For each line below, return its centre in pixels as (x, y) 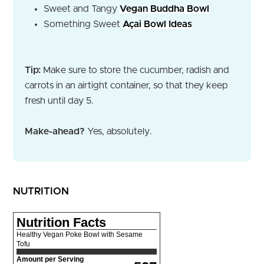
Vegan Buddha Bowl (164, 9)
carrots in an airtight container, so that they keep (126, 85)
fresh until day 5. (59, 100)
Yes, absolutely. (118, 131)
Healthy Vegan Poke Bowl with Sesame (80, 235)
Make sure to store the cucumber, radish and (135, 70)
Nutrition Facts (61, 223)
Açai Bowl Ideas (157, 24)
